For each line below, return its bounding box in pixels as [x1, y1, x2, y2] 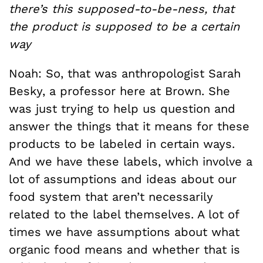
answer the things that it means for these [9, 119, 249, 133]
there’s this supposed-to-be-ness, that [9, 2, 234, 16]
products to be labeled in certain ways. [9, 137, 235, 151]
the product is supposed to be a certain [9, 19, 240, 33]
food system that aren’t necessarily [9, 190, 213, 204]
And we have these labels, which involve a [9, 154, 252, 168]
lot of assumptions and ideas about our [9, 172, 237, 186]
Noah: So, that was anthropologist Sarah [9, 66, 241, 80]
